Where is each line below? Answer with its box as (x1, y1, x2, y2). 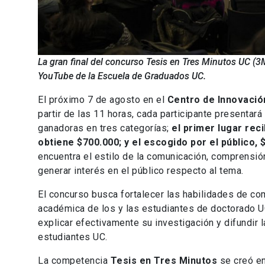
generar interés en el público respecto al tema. (38, 165, 244, 177)
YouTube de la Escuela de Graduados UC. (38, 70, 206, 82)
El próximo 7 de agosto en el (38, 94, 167, 106)
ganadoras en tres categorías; (38, 122, 172, 134)
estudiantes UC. (38, 231, 108, 243)
